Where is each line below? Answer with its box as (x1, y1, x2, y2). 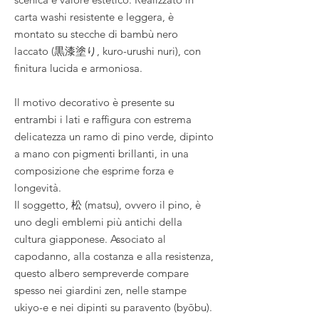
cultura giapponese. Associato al (14, 231, 166, 246)
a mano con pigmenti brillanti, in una (14, 146, 189, 160)
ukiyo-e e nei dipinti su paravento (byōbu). (14, 300, 212, 314)
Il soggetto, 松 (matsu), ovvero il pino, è (14, 197, 201, 211)
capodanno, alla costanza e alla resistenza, (14, 249, 214, 263)
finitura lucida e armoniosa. (14, 61, 142, 75)
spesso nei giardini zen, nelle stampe (14, 283, 187, 297)
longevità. (14, 180, 61, 194)
